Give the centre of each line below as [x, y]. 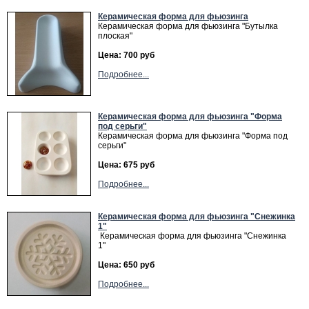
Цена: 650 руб [126, 265]
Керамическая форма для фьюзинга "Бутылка [188, 26]
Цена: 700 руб [126, 55]
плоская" [115, 36]
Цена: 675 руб [126, 165]
